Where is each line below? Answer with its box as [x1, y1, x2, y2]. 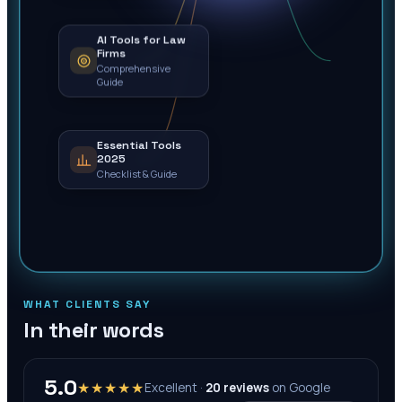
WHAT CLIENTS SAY [23, 297, 151, 311]
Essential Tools [97, 138, 181, 153]
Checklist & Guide [97, 167, 177, 180]
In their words [23, 316, 164, 344]
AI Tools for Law [97, 32, 186, 48]
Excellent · [144, 379, 205, 396]
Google [289, 379, 330, 396]
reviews [221, 379, 269, 396]
